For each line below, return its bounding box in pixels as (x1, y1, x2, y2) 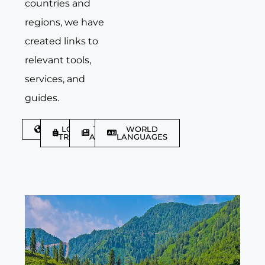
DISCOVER (42, 124, 83, 134)
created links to (25, 35, 98, 47)
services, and (25, 73, 85, 85)
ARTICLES (89, 131, 128, 141)
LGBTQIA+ (61, 124, 102, 134)
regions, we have (25, 16, 104, 28)
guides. (25, 92, 59, 104)
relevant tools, (25, 54, 91, 66)
